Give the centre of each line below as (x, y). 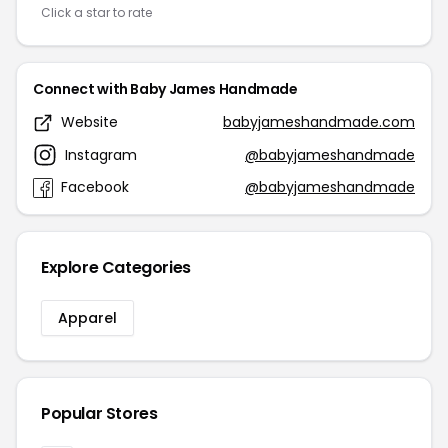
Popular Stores (99, 413)
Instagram (101, 154)
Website (89, 122)
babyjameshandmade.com (319, 122)
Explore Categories (116, 267)
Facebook (95, 187)
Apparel (87, 318)
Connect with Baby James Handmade (165, 89)
